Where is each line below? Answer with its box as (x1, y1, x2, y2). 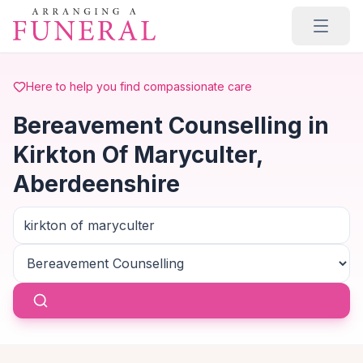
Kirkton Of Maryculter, (13, 141, 263, 169)
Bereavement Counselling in (13, 112, 329, 139)
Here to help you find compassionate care (26, 79, 252, 93)
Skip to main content (12, 7, 139, 23)
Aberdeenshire (13, 170, 180, 198)
